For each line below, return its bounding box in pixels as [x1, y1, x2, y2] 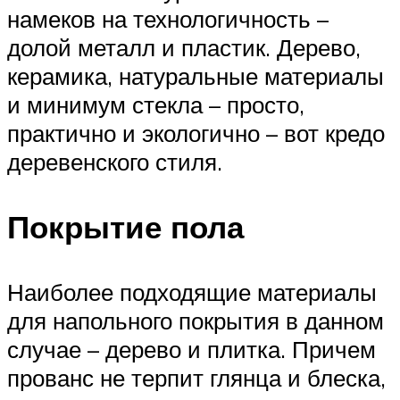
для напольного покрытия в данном [7, 306, 384, 336]
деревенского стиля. [7, 147, 222, 177]
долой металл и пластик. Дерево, [7, 33, 361, 62]
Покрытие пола [7, 207, 244, 247]
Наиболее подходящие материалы [7, 278, 377, 307]
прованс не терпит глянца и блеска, [7, 363, 386, 393]
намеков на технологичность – [7, 4, 329, 34]
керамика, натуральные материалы [7, 62, 384, 91]
